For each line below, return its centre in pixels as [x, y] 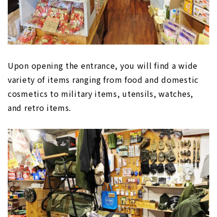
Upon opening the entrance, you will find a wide [103, 66]
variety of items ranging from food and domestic [103, 80]
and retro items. [40, 108]
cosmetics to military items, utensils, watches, [101, 94]
